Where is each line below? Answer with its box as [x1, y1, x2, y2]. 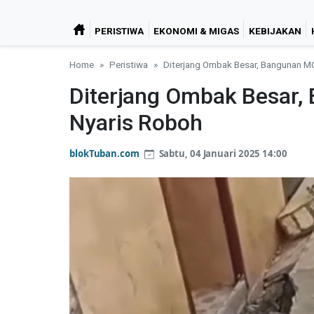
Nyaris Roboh [69, 109, 203, 136]
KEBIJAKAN [248, 25, 301, 36]
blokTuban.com [69, 146, 139, 160]
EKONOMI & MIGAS [153, 25, 239, 36]
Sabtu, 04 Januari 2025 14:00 [156, 146, 287, 160]
